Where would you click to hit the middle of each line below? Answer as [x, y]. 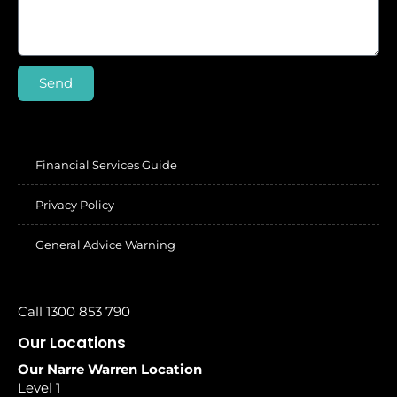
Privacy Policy [75, 204]
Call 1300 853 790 [74, 311]
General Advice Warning [105, 244]
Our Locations [72, 343]
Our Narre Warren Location [112, 369]
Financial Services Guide [106, 164]
